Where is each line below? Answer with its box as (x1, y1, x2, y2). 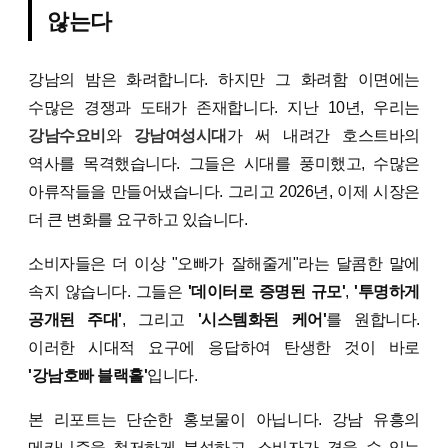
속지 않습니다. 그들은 (28, 283, 188, 301)
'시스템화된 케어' (197, 311, 327, 329)
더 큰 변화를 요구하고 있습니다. (28, 211, 248, 229)
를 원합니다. (326, 311, 421, 329)
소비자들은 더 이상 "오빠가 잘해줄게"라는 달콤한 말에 (28, 255, 420, 273)
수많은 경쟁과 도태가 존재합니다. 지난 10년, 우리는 (28, 99, 420, 117)
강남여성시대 (133, 127, 227, 145)
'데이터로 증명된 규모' (187, 283, 346, 301)
